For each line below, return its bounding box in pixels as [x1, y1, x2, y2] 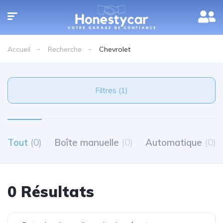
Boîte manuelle [54, 136, 121, 148]
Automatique [145, 136, 205, 148]
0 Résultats [7, 182, 94, 201]
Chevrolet [99, 45, 130, 54]
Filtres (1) [118, 86, 128, 95]
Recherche [48, 45, 82, 54]
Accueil [7, 45, 30, 54]
